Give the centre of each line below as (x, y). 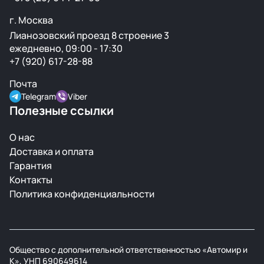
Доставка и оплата (52, 151)
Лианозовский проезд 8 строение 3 (89, 35)
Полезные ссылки (62, 110)
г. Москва (31, 20)
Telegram (39, 96)
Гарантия (31, 166)
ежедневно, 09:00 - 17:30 (66, 48)
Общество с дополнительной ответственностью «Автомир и (128, 250)
